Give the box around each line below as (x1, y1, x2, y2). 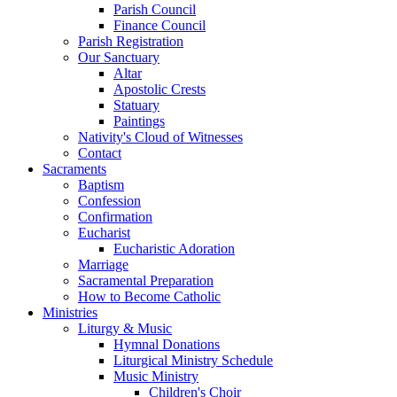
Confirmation (78, 209, 152, 224)
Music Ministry (113, 369, 198, 384)
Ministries (43, 305, 97, 320)
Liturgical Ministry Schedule (113, 353, 273, 368)
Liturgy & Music (78, 321, 172, 336)
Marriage (78, 257, 128, 272)
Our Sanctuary (78, 50, 160, 65)
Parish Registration (78, 34, 183, 49)
